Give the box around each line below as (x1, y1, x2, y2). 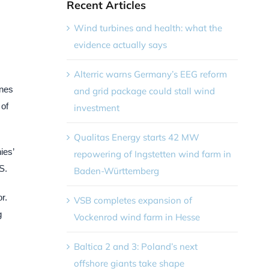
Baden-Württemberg (73, 165, 159, 177)
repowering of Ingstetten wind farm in (73, 148, 231, 160)
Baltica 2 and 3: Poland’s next (73, 240, 198, 252)
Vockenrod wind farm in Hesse (73, 211, 200, 223)
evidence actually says (73, 38, 167, 50)
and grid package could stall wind (73, 85, 215, 97)
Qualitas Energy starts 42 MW (73, 131, 199, 143)
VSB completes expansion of (73, 194, 192, 206)
